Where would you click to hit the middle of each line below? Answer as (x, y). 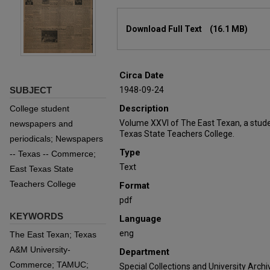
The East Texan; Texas (53, 234)
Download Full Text (165, 29)
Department (144, 252)
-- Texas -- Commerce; (53, 154)
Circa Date (142, 75)
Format (134, 186)
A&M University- (40, 250)
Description (144, 108)
